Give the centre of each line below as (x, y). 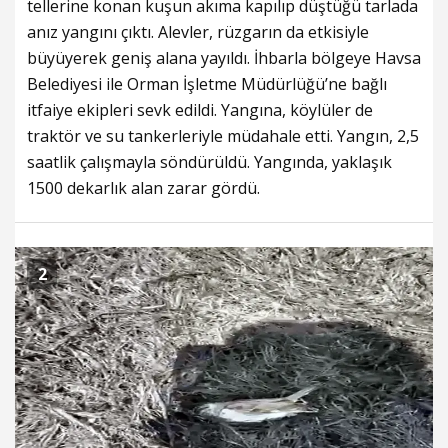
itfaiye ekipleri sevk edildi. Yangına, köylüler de (200, 110)
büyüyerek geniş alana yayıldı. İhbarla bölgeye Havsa (224, 58)
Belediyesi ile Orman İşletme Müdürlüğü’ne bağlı (207, 84)
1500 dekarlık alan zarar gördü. (143, 188)
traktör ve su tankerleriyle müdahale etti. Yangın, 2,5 (223, 136)
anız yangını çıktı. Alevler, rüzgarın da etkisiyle (198, 32)
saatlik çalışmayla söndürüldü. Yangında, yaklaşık (209, 162)
